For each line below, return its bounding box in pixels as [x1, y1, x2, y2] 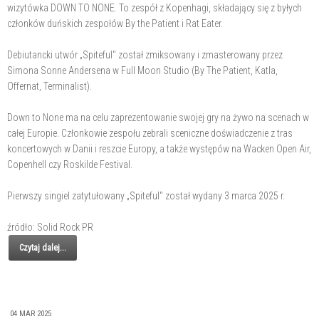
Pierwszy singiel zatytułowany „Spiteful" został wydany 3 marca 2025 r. [7, 189, 285, 202]
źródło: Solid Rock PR [7, 221, 93, 233]
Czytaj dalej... [19, 242, 66, 253]
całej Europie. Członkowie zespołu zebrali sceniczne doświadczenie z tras [7, 127, 293, 139]
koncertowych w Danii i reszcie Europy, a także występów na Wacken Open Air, [7, 142, 311, 155]
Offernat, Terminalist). [7, 80, 92, 92]
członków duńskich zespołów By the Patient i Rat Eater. [7, 17, 223, 29]
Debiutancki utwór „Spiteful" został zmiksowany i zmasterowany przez [7, 48, 283, 61]
